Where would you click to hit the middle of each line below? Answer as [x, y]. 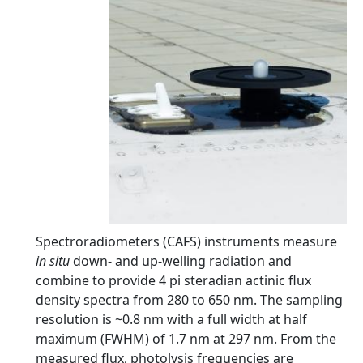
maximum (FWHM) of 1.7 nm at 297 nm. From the [186, 339]
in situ [54, 261]
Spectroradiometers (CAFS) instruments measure [186, 241]
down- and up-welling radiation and [182, 261]
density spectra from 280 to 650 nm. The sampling [189, 300]
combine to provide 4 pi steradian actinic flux [173, 280]
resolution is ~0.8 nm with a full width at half [171, 319]
